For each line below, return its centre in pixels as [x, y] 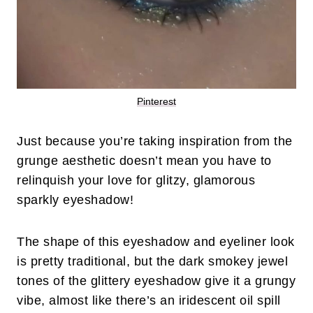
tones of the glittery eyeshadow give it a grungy [156, 281]
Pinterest [156, 102]
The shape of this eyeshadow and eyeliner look [156, 242]
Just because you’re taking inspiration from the [155, 141]
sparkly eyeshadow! [75, 200]
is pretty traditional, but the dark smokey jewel [152, 262]
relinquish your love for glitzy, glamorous [136, 181]
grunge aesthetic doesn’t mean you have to [144, 161]
